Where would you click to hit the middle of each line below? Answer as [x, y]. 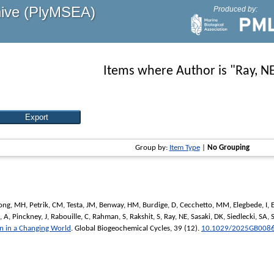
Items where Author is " [169, 71]
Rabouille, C [70, 217]
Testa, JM [81, 205]
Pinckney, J [30, 217]
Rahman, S [109, 217]
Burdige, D [159, 205]
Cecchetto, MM [205, 205]
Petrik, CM [46, 205]
